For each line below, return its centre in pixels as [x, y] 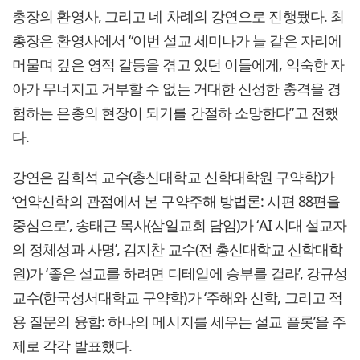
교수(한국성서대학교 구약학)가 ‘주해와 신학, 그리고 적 [178, 297]
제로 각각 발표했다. [72, 345]
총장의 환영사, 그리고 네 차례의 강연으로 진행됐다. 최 [178, 16]
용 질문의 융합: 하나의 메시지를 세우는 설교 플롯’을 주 [179, 321]
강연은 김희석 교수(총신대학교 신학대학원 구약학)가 [173, 176]
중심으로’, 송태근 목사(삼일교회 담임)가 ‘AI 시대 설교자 [180, 225]
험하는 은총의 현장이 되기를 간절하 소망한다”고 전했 [175, 112]
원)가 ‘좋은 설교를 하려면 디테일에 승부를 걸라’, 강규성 [180, 273]
